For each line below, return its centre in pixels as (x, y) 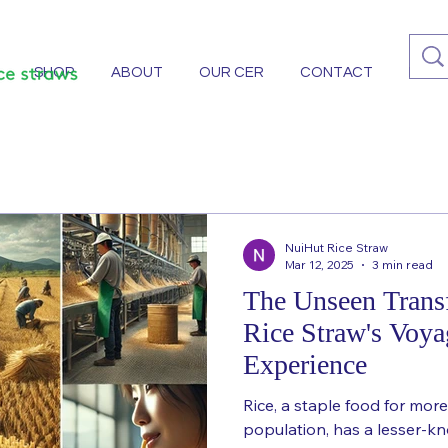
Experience (305, 364)
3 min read (402, 264)
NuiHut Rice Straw (336, 247)
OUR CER (231, 72)
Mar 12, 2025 (319, 264)
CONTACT (336, 72)
